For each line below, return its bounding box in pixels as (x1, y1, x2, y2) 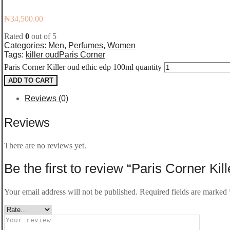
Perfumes (68, 41, 103, 50)
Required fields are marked (140, 187, 229, 197)
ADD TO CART (8, 76, 53, 84)
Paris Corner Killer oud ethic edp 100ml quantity (4, 62, 162, 71)
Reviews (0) (25, 93, 68, 103)
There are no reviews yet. (4, 141, 86, 150)
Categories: (4, 41, 48, 50)
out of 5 (29, 31, 56, 41)
